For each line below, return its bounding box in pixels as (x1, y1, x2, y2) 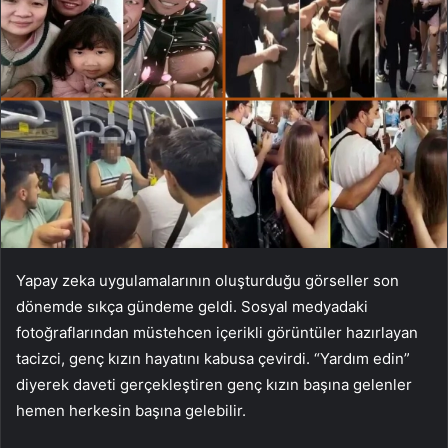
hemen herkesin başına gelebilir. (16, 400, 246, 420)
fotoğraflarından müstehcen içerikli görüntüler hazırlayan (16, 322, 418, 342)
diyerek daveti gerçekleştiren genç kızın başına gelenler (16, 374, 412, 394)
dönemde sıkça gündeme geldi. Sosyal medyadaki (16, 296, 368, 316)
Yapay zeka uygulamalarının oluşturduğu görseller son (16, 270, 399, 290)
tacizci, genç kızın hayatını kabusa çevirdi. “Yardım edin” (16, 348, 410, 368)
